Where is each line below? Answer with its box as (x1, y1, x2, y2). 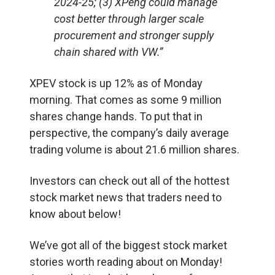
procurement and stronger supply (54, 28, 214, 42)
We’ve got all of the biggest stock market (29, 238, 227, 252)
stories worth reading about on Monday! (29, 255, 222, 268)
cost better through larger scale (54, 12, 204, 25)
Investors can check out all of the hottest (29, 174, 230, 187)
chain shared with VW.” (54, 45, 163, 58)
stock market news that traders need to (29, 190, 222, 204)
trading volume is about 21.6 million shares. (29, 142, 239, 156)
